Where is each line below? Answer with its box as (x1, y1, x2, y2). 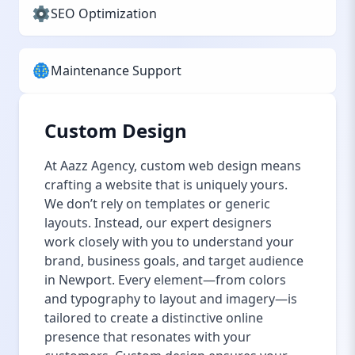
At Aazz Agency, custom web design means (44, 157, 301, 174)
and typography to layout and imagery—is (44, 290, 297, 307)
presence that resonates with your (44, 328, 251, 345)
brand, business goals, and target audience (44, 252, 303, 269)
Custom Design (44, 117, 187, 143)
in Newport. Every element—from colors (44, 271, 286, 288)
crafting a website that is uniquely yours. (44, 176, 288, 193)
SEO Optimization (51, 5, 157, 22)
